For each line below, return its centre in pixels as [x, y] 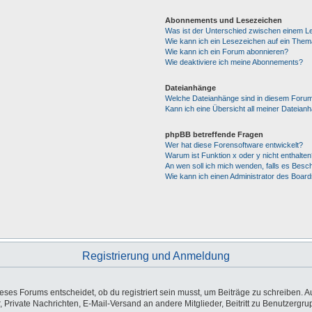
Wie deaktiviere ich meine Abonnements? [234, 62]
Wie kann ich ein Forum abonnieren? [226, 52]
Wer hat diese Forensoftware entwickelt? [234, 145]
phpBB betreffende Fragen [214, 134]
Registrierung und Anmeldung [156, 256]
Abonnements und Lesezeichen [223, 20]
